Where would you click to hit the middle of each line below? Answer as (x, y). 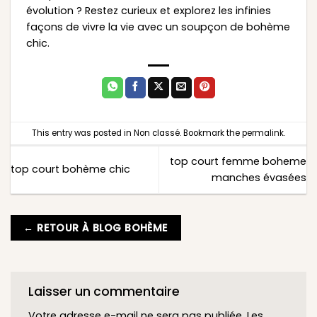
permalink (263, 133)
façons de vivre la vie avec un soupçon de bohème (158, 27)
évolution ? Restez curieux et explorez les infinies (148, 10)
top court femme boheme (238, 161)
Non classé (157, 133)
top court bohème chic (70, 169)
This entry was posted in (83, 133)
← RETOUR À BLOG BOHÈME (96, 228)
